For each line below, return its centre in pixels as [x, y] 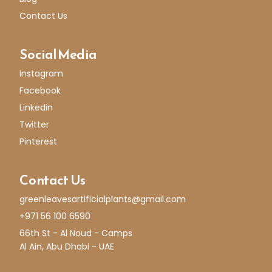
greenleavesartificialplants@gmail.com [103, 199]
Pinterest [39, 141]
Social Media [58, 54]
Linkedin [36, 107]
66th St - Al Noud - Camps [76, 233]
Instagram [42, 73]
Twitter [35, 124]
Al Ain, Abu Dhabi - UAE [67, 246]
